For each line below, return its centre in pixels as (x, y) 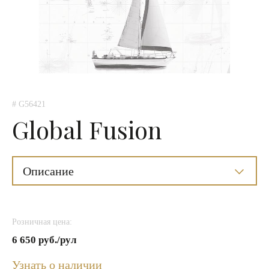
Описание (48, 171)
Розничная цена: (42, 222)
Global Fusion (87, 129)
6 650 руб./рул (44, 240)
